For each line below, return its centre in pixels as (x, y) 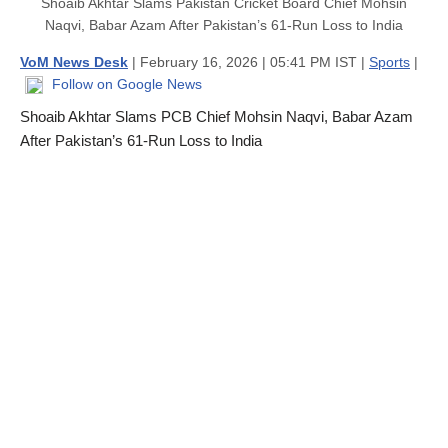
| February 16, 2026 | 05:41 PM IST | (248, 61)
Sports (389, 61)
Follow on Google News (125, 83)
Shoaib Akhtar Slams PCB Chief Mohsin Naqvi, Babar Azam (216, 116)
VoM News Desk (74, 61)
